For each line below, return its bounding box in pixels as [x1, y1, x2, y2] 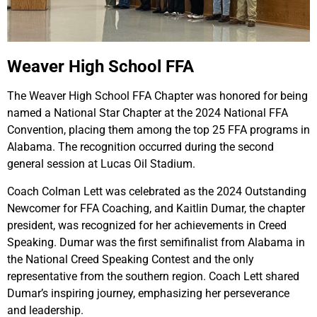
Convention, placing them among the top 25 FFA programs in [7, 123, 310, 137]
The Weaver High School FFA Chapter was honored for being [7, 89, 308, 103]
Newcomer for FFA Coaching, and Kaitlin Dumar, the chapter [7, 201, 305, 215]
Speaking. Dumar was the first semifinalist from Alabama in [7, 235, 305, 249]
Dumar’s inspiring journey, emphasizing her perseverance [7, 286, 289, 300]
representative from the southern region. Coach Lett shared [7, 269, 299, 283]
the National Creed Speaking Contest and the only [7, 252, 254, 266]
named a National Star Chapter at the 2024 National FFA [7, 106, 288, 120]
